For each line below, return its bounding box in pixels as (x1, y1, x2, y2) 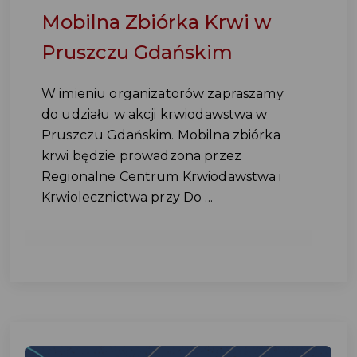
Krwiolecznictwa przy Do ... (41, 190, 213, 205)
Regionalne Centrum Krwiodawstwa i (41, 169, 282, 184)
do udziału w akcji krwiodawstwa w (41, 107, 268, 122)
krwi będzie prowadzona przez (41, 148, 241, 163)
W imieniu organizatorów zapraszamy (41, 86, 284, 101)
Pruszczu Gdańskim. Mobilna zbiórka (41, 127, 280, 143)
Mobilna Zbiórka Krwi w (41, 10, 272, 33)
